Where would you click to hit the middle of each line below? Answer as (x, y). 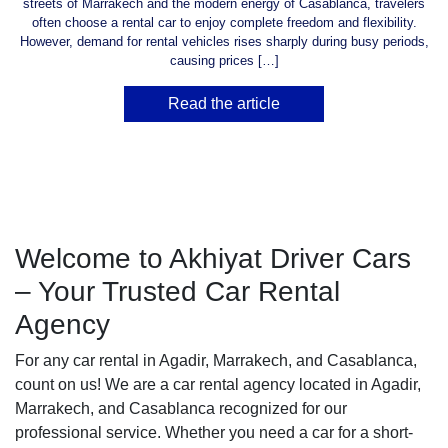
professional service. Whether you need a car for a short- (214, 432)
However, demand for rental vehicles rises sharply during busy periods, (224, 41)
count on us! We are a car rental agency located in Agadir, (218, 384)
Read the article (224, 103)
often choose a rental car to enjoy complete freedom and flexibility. (224, 22)
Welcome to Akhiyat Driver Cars (213, 258)
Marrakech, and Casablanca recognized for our (181, 408)
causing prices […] (224, 60)
